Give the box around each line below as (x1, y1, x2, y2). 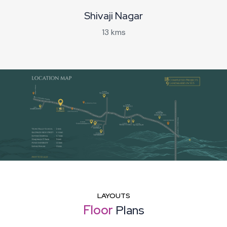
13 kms (101, 26, 126, 37)
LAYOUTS (97, 191, 130, 200)
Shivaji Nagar (84, 9, 143, 22)
